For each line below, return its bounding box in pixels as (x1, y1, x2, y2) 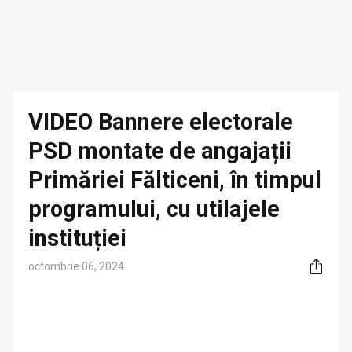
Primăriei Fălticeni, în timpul (28, 167, 321, 193)
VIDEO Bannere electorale (28, 108, 293, 135)
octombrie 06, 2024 (28, 260, 124, 273)
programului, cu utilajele (28, 196, 280, 222)
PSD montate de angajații (28, 137, 291, 164)
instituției (28, 225, 126, 251)
